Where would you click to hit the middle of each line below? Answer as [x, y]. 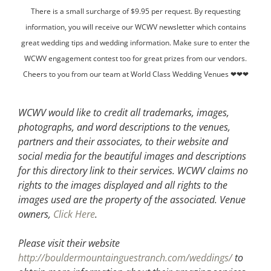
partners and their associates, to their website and [123, 141]
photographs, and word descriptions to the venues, [124, 127]
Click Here [74, 214]
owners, [36, 214]
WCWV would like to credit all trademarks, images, [124, 112]
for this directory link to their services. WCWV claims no [133, 170]
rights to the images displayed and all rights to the [123, 185]
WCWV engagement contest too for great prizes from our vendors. [135, 58]
